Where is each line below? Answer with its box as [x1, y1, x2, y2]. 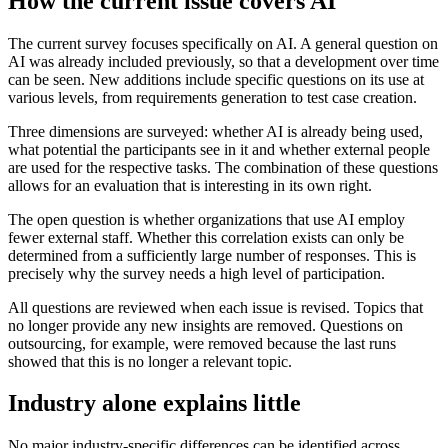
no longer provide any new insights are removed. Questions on [8, 316, 403, 334]
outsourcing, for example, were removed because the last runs [8, 334, 396, 352]
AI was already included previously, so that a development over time [8, 52, 439, 70]
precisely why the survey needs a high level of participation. [8, 264, 385, 282]
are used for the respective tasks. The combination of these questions [8, 158, 438, 176]
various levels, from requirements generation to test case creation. [8, 88, 417, 106]
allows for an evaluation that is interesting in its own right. [8, 176, 372, 194]
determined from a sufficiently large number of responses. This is [8, 246, 416, 264]
